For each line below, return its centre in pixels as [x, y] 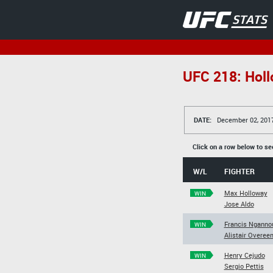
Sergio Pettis [244, 266]
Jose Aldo [239, 204]
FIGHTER [239, 171]
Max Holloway [246, 193]
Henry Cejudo [244, 255]
